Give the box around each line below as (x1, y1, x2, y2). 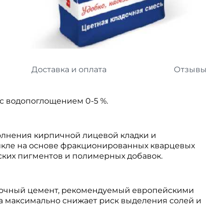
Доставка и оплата (31, 65, 107, 75)
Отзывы (174, 65, 207, 75)
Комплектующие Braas (126, 15, 218, 24)
